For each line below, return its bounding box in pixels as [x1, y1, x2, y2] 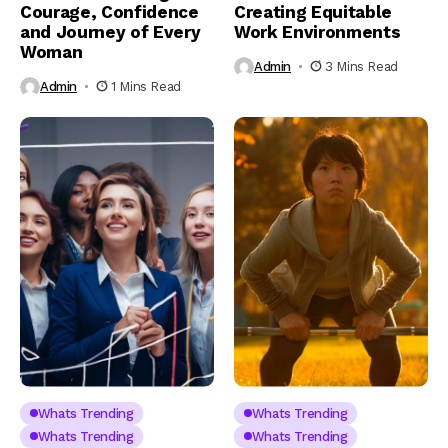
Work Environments [234, 21, 401, 42]
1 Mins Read [111, 79, 181, 94]
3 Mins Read [325, 59, 398, 74]
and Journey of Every [20, 21, 201, 42]
